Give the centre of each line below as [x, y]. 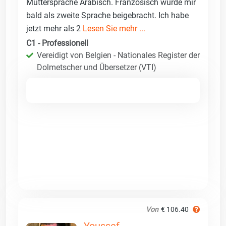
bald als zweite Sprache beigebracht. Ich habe [107, 15]
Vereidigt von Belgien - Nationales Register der [118, 55]
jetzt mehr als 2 [54, 28]
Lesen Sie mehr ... [114, 28]
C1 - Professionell [57, 43]
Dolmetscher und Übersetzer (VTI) [97, 67]
